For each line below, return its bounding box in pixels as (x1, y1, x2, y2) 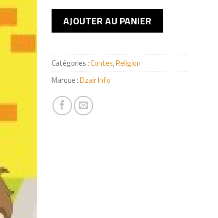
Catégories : (52, 55, 91, 70)
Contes (91, 55, 113, 70)
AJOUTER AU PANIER (63, 12, 152, 30)
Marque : (52, 73, 80, 87)
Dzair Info (80, 73, 111, 87)
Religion (116, 55, 141, 70)
